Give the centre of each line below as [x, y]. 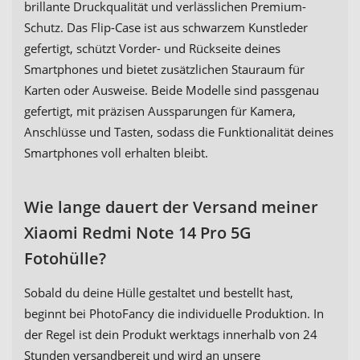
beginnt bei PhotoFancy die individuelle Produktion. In [174, 314]
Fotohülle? [65, 259]
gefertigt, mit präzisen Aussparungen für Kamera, [160, 111]
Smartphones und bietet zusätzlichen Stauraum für [164, 70]
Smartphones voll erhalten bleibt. [116, 153]
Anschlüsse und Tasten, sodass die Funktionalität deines [179, 132]
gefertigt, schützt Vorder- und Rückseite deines [152, 49]
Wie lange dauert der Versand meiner [171, 207]
